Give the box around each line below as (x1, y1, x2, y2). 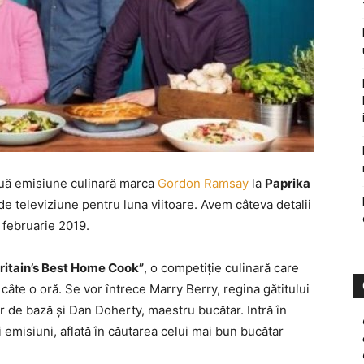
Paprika (265, 175, 310, 191)
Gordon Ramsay (158, 175, 249, 191)
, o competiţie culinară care (144, 260, 299, 275)
